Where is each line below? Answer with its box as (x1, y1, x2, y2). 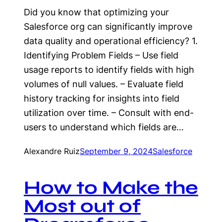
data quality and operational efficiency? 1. (24, 36, 198, 46)
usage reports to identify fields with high (24, 64, 194, 75)
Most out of (24, 195, 141, 217)
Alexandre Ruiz (24, 146, 80, 156)
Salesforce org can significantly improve (24, 21, 192, 32)
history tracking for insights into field (24, 93, 179, 104)
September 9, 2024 (80, 146, 153, 156)
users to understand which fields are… (24, 122, 184, 132)
